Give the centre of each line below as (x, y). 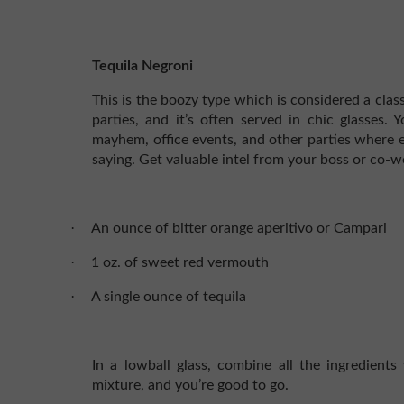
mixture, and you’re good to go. (190, 385)
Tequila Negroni (142, 66)
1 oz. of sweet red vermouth (180, 262)
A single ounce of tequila (169, 297)
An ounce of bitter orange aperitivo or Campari (239, 228)
